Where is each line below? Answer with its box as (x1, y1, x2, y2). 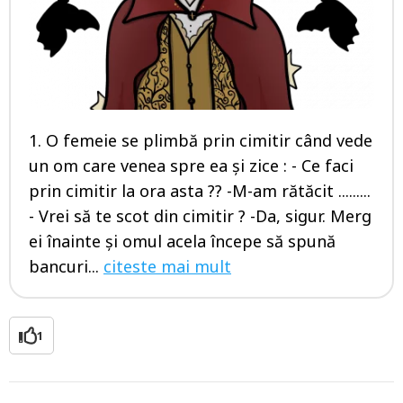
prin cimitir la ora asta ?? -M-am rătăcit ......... (29, 180, 371, 202)
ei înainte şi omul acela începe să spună (29, 230, 336, 253)
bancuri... (29, 255, 103, 278)
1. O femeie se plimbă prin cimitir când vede (29, 130, 372, 152)
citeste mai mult (103, 255, 231, 278)
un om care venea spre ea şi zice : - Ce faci (29, 155, 354, 177)
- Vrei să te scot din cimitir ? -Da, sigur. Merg (29, 205, 372, 228)
